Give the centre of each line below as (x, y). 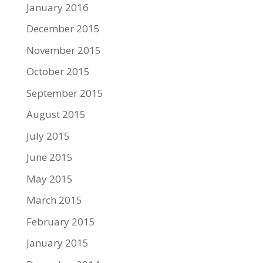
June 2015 (49, 157)
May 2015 (49, 178)
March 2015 (54, 200)
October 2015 (58, 71)
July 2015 (48, 136)
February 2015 (60, 221)
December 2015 (63, 28)
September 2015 (65, 93)
